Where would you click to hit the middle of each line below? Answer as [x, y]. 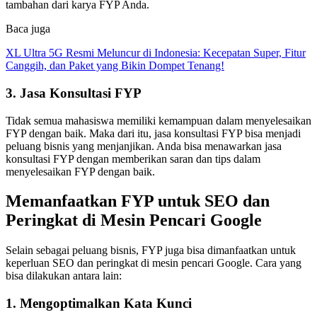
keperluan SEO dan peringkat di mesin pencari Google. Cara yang [154, 263]
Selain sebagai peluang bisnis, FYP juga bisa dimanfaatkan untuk [151, 250]
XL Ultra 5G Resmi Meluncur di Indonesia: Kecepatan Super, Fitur [156, 53]
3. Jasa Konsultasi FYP [74, 93]
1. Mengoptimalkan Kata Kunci [99, 304]
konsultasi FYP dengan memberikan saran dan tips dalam [133, 158]
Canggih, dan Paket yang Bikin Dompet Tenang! [115, 66]
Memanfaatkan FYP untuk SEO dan [138, 201]
